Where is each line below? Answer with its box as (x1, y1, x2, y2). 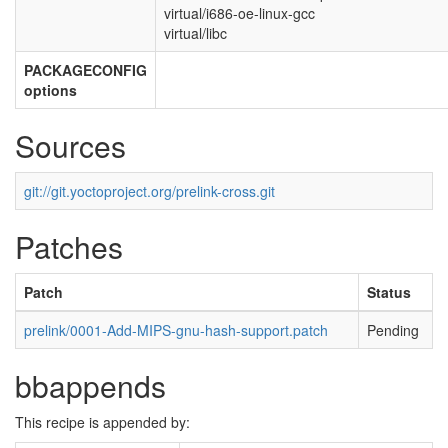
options (24, 80, 77, 100)
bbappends (15, 364, 166, 407)
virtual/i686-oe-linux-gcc (164, 3, 315, 23)
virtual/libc (164, 23, 227, 43)
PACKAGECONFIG (24, 60, 147, 80)
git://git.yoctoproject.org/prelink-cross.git (24, 181, 275, 201)
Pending (367, 320, 419, 340)
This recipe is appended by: (15, 412, 190, 432)
